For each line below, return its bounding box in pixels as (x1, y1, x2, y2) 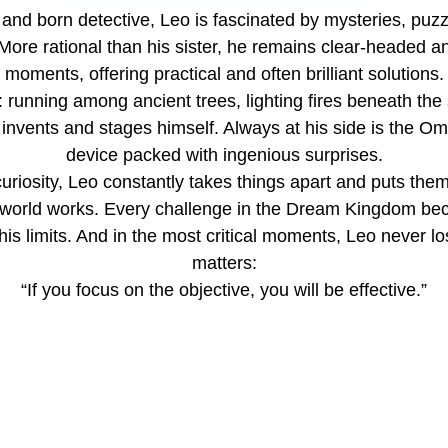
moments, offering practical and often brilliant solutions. (4, 64, 444, 84)
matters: (191, 253, 257, 273)
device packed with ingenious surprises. (65, 145, 383, 165)
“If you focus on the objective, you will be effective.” (21, 280, 427, 300)
